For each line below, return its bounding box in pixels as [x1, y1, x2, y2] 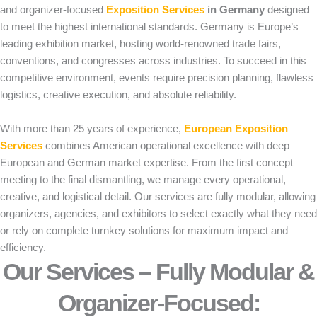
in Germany [204, 4, 265, 16]
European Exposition [184, 123, 288, 134]
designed [265, 4, 309, 16]
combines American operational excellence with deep [42, 140, 289, 151]
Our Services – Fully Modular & [3, 258, 314, 285]
